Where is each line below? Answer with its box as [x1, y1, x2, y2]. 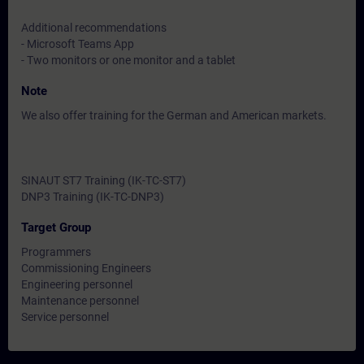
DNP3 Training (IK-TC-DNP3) [21, 190, 164, 203]
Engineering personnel [21, 278, 132, 291]
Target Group [21, 220, 91, 235]
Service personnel [21, 310, 109, 323]
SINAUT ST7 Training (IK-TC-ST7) [21, 174, 186, 187]
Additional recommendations [21, 21, 167, 34]
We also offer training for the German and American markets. [21, 109, 327, 122]
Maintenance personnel [21, 294, 139, 307]
